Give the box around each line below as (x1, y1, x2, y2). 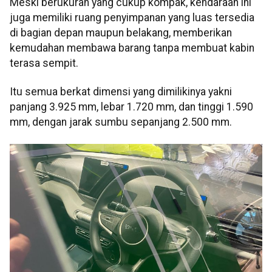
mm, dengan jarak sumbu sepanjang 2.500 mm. (10, 116, 232, 129)
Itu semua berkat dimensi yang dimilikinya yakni (10, 86, 232, 98)
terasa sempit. (10, 56, 78, 69)
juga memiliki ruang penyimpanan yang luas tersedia (10, 11, 254, 24)
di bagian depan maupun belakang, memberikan (10, 26, 232, 39)
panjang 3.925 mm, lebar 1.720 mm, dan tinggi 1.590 (10, 101, 253, 114)
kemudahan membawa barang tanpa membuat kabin (10, 41, 254, 54)
